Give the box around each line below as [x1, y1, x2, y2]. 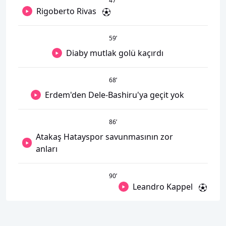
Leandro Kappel [133, 181, 193, 192]
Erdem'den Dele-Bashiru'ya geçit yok [45, 89, 184, 100]
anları [36, 143, 58, 154]
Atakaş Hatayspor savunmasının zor [36, 131, 174, 142]
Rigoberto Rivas [36, 6, 96, 17]
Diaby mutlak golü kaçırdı [66, 47, 163, 59]
